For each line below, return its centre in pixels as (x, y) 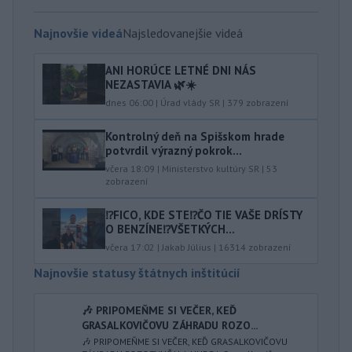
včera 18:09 (130, 169)
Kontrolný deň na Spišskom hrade (195, 136)
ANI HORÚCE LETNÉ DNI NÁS (181, 70)
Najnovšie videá (78, 33)
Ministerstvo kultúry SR (211, 169)
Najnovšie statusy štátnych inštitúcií (137, 273)
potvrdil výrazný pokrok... (174, 150)
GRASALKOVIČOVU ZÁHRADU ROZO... (170, 325)
